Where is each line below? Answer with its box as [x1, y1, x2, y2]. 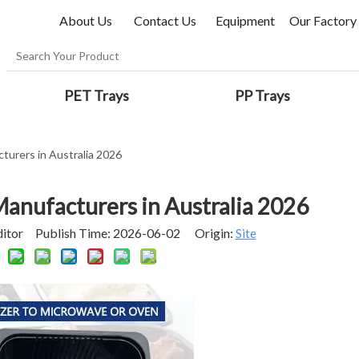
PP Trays [235, 87, 291, 104]
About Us [59, 13, 115, 28]
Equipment [216, 13, 275, 28]
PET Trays [63, 87, 129, 104]
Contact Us [134, 13, 196, 28]
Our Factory [289, 13, 357, 28]
